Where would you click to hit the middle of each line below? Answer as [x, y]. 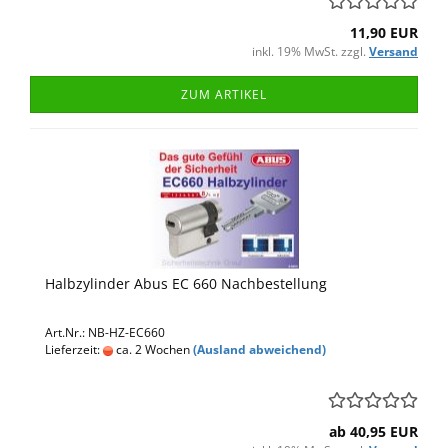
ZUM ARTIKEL [224, 94]
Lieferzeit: [74, 349]
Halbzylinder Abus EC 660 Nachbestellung [186, 283]
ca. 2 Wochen [151, 349]
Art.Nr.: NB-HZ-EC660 [105, 332]
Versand [393, 51]
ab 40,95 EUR [373, 431]
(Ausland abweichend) [259, 349]
